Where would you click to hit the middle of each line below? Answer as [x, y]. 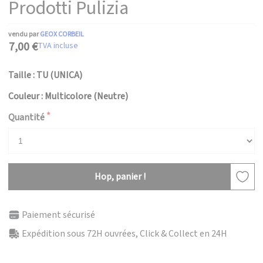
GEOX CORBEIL [62, 34]
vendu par [24, 34]
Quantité [26, 117]
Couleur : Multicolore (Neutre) [68, 96]
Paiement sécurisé [58, 215]
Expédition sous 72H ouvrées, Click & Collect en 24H [124, 234]
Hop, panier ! [120, 177]
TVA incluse [58, 46]
